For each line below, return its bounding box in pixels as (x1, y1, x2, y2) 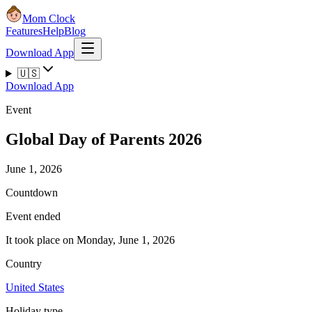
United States (6, 281, 64, 293)
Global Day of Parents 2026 (6, 130, 202, 148)
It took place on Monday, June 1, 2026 (6, 233, 175, 246)
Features (6, 25, 42, 37)
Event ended (6, 210, 61, 222)
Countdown (6, 186, 58, 198)
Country (6, 257, 42, 270)
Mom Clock (22, 13, 75, 24)
